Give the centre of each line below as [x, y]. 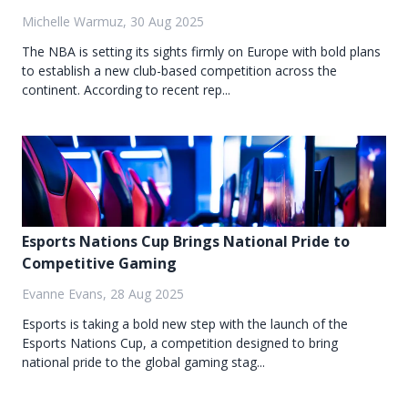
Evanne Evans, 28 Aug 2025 [103, 294]
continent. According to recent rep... [126, 90]
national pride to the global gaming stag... [143, 362]
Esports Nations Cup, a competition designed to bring [180, 343]
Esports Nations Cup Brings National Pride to [186, 242]
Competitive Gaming [99, 264]
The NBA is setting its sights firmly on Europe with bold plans [201, 52]
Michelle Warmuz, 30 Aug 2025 [113, 22]
